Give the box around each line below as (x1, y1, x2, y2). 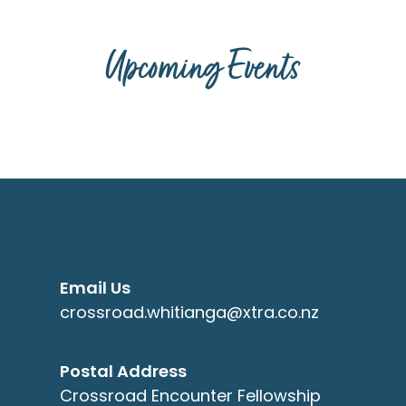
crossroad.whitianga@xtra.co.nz (60, 301, 320, 328)
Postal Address (60, 359, 188, 388)
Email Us (60, 275, 131, 304)
